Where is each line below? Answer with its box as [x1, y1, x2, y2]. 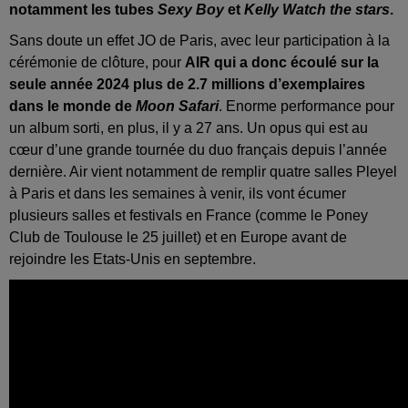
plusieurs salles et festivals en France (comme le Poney [9, 208, 368, 224]
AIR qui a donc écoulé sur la [185, 55, 379, 71]
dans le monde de [9, 98, 136, 115]
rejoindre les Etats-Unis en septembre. [9, 251, 256, 268]
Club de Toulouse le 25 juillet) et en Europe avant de [9, 229, 347, 246]
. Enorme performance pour [219, 98, 394, 115]
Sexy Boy [154, 2, 228, 18]
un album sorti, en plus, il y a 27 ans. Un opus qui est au [9, 120, 368, 137]
